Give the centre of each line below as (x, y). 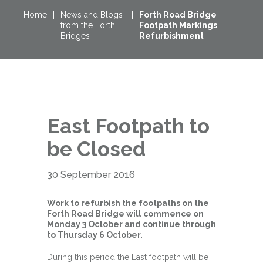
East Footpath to (128, 126)
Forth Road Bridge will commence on (125, 214)
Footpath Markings (178, 25)
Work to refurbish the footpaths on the (128, 203)
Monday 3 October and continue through (131, 224)
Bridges (75, 36)
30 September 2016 (91, 175)
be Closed (96, 149)
